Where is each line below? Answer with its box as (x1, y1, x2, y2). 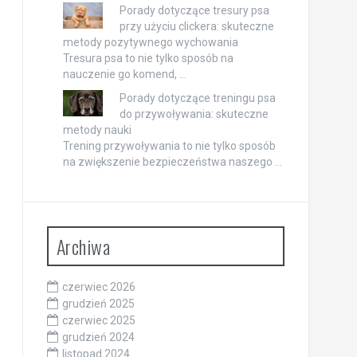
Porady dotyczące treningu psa (119, 92, 276, 105)
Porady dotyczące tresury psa (119, 4, 269, 18)
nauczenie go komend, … (62, 68, 186, 81)
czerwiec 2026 (61, 280, 135, 294)
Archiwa (56, 232, 110, 261)
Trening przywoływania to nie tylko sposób (62, 139, 276, 153)
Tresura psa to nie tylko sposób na (62, 52, 233, 65)
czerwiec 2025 (61, 314, 135, 328)
